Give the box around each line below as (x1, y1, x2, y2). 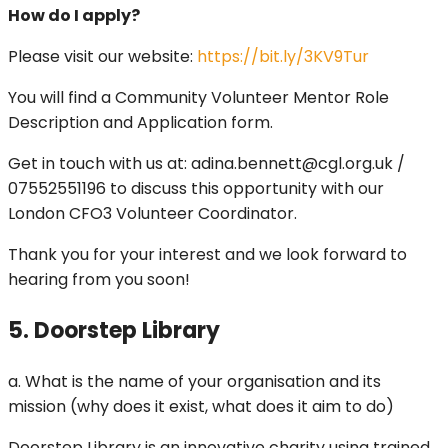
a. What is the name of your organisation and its (8, 370, 381, 394)
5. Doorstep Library (8, 315, 220, 347)
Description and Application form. (8, 111, 273, 135)
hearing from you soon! (8, 268, 190, 292)
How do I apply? (8, 4, 140, 28)
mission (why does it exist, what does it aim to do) (8, 395, 394, 419)
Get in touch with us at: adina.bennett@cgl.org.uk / (8, 152, 405, 176)
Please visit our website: (8, 45, 197, 69)
